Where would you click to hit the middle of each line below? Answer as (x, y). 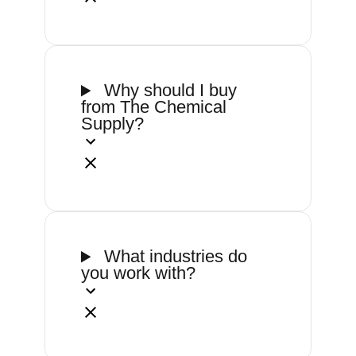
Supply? (112, 124)
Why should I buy (168, 91)
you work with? (138, 273)
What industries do (174, 257)
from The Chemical (154, 107)
